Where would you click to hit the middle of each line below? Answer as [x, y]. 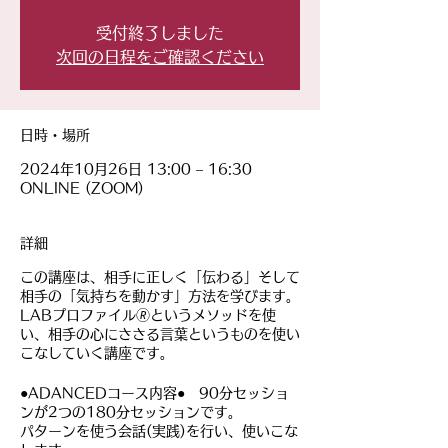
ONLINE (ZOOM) [82, 188]
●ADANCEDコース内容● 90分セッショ [154, 393]
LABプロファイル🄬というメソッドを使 [148, 315]
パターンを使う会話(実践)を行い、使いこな [159, 431]
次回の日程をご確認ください [160, 57]
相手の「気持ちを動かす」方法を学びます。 [160, 296]
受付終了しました [160, 33]
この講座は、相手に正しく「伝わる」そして [160, 277]
